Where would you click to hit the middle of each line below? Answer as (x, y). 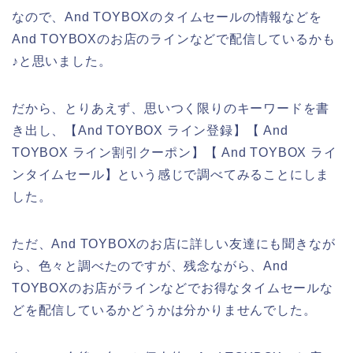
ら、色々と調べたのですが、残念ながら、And (150, 266)
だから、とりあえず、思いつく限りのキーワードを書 (171, 108)
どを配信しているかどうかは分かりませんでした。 (164, 310)
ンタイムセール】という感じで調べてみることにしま (171, 174)
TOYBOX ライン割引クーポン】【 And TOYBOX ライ (175, 152)
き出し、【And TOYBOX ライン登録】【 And (150, 130)
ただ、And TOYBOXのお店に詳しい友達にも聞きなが (174, 243)
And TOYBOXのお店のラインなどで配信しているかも (174, 39)
